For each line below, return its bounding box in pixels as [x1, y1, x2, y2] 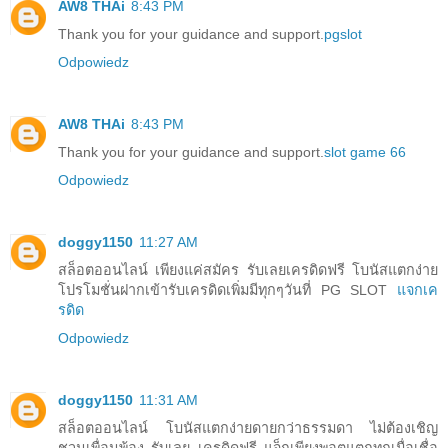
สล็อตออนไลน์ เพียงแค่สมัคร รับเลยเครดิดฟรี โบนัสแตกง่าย [58, 261, 438, 278]
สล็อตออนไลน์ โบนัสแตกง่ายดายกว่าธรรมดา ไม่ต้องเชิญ [58, 419, 438, 436]
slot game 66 [324, 143, 406, 160]
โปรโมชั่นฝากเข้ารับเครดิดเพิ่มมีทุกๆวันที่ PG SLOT [58, 281, 397, 298]
